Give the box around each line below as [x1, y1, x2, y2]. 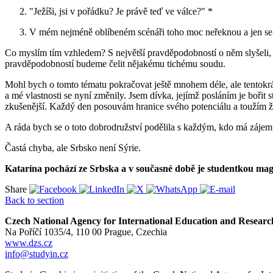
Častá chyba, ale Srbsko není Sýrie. [5, 142, 141, 153]
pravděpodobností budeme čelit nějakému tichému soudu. [5, 58, 225, 69]
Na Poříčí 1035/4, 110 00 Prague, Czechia [5, 226, 167, 237]
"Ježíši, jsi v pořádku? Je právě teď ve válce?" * [29, 5, 213, 16]
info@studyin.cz [5, 248, 68, 259]
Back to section [5, 194, 64, 205]
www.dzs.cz [5, 237, 52, 248]
